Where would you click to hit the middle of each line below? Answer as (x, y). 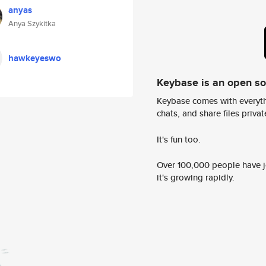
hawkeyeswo (35, 58)
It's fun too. (179, 139)
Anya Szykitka (32, 23)
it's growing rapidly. (196, 178)
